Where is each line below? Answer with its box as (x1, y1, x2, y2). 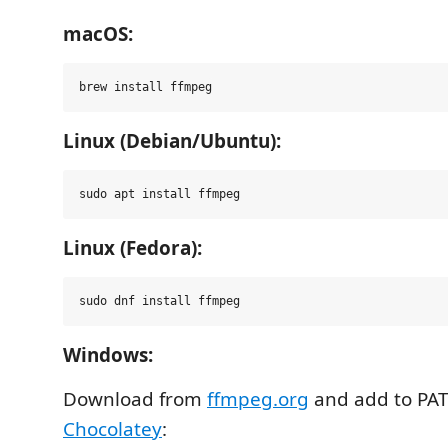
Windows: (63, 342, 153, 368)
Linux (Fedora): (63, 235, 202, 261)
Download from (63, 386, 207, 412)
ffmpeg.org (207, 386, 309, 412)
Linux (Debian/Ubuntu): (63, 128, 281, 154)
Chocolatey (63, 416, 162, 442)
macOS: (63, 21, 133, 47)
